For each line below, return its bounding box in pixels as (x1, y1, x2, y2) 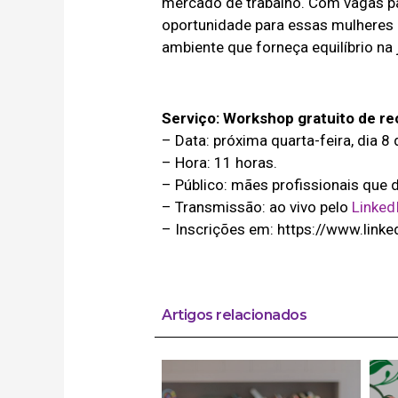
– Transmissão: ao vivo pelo (162, 197, 353, 216)
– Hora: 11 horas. (162, 153, 278, 171)
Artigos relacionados (162, 306, 307, 324)
